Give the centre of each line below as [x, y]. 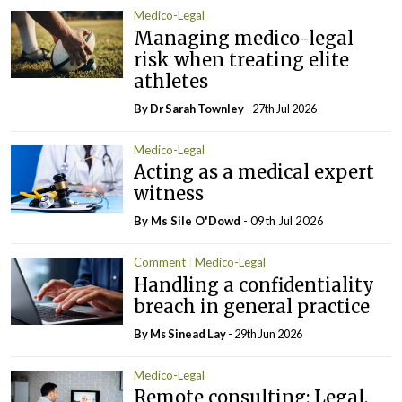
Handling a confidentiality [254, 284]
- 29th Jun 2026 [266, 333]
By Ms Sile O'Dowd [189, 221]
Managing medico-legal [244, 38]
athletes [171, 81]
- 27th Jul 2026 [282, 108]
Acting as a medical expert [254, 172]
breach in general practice [254, 306]
